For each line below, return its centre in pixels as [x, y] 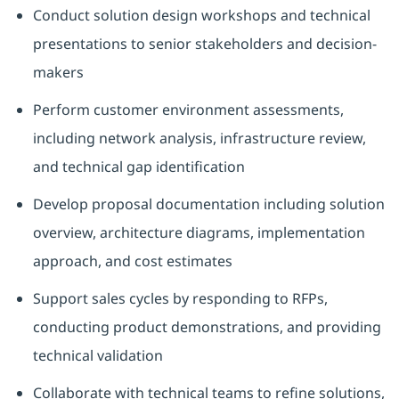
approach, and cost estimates [132, 261]
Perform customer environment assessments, [188, 110]
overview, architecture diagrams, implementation [199, 233]
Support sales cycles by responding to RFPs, [180, 299]
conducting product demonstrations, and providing [207, 327]
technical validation [98, 356]
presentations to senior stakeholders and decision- [204, 44]
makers [58, 73]
